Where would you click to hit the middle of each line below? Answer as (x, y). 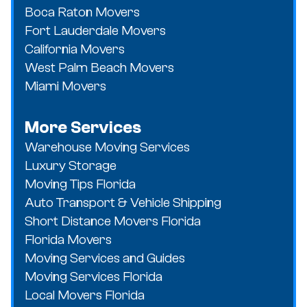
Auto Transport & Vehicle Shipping (123, 202)
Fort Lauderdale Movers (95, 30)
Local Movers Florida (85, 295)
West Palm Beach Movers (99, 67)
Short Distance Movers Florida (113, 221)
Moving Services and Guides (105, 258)
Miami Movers (65, 86)
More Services (83, 127)
